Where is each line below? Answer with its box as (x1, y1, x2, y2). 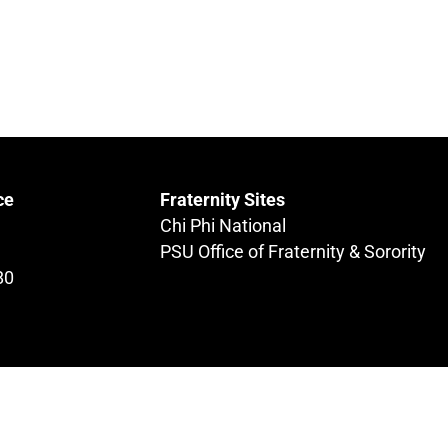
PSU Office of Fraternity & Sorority (159, 242, 426, 262)
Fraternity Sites (159, 190, 285, 210)
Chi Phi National (159, 216, 286, 236)
